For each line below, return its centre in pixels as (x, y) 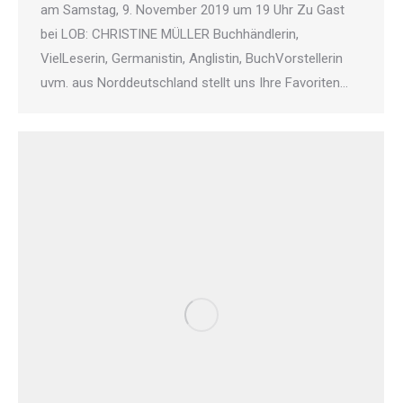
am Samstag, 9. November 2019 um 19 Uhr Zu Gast (193, 10)
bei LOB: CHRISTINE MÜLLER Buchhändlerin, (170, 34)
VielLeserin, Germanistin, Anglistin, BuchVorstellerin (192, 58)
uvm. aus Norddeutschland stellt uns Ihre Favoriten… (194, 83)
